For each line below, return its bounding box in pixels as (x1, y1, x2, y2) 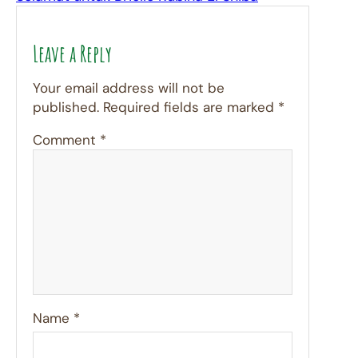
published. (33, 98, 99, 117)
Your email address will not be (33, 79, 225, 97)
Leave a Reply (33, 40, 112, 69)
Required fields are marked (103, 98, 278, 117)
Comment (33, 131, 100, 149)
